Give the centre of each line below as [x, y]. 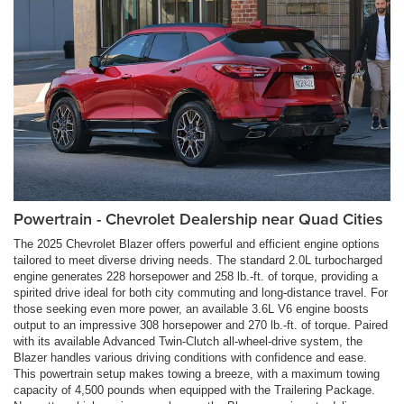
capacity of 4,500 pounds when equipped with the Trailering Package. [194, 390]
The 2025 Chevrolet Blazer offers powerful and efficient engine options [197, 243]
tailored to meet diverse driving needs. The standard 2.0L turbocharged [198, 260]
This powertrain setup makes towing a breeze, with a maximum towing [197, 373]
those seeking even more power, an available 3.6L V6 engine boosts [191, 308]
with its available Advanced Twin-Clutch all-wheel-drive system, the [188, 341]
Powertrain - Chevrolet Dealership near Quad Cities [198, 218]
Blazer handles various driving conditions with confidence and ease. [190, 357]
